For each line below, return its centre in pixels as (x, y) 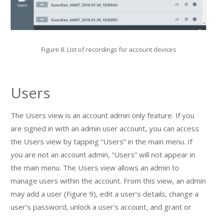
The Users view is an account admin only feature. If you (103, 115)
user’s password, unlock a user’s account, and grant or (101, 207)
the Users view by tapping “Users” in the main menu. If (102, 141)
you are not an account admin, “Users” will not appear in (103, 154)
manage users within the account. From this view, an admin (108, 180)
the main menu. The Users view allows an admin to (95, 167)
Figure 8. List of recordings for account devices (108, 49)
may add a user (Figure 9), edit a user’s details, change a (105, 194)
